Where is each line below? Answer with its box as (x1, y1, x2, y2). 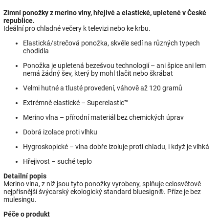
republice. (3, 16, 35, 24)
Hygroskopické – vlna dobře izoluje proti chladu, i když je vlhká (23, 142, 209, 151)
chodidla (23, 46, 49, 55)
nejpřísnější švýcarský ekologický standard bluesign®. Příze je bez (3, 187, 201, 196)
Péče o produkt (3, 210, 50, 218)
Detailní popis (3, 172, 46, 180)
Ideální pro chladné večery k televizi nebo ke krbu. (3, 24, 151, 32)
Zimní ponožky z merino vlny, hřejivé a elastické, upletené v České (3, 8, 206, 17)
